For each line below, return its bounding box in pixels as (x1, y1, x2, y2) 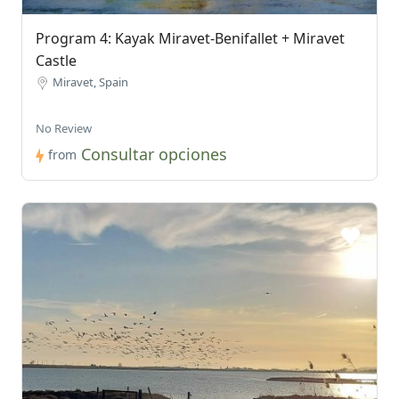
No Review (36, 120, 92, 137)
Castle (36, 51, 77, 71)
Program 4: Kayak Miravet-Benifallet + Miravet (36, 28, 345, 49)
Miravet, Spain (53, 74, 128, 91)
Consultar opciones (81, 143, 227, 166)
